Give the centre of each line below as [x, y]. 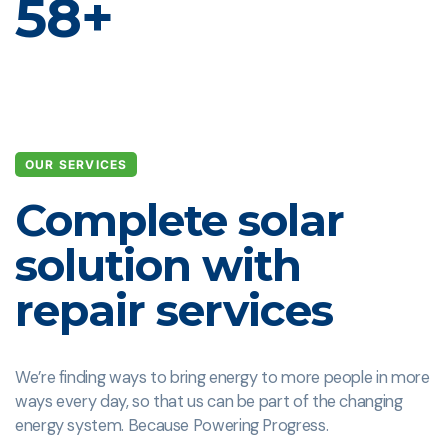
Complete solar [179, 220]
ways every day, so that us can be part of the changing [209, 402]
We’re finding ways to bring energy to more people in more [222, 378]
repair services [174, 310]
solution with [158, 265]
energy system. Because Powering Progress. [172, 426]
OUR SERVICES [76, 164]
